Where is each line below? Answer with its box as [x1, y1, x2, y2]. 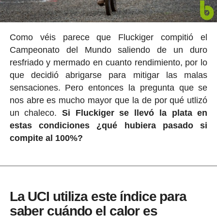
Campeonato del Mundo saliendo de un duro [9, 45, 208, 55]
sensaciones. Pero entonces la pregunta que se [9, 82, 208, 93]
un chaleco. [9, 108, 62, 118]
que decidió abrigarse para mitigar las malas [9, 70, 208, 80]
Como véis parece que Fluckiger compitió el [9, 32, 208, 42]
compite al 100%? [9, 133, 83, 143]
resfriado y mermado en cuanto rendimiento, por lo [9, 57, 208, 67]
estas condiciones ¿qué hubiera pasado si [9, 120, 208, 130]
